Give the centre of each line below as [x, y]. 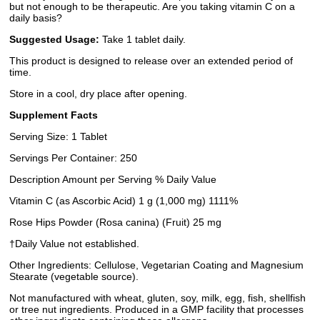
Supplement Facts [54, 115]
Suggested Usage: [54, 40]
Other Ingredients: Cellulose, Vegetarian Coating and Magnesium [156, 265]
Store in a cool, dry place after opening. [98, 94]
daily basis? [36, 18]
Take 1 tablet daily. [142, 40]
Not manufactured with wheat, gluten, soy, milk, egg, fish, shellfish [157, 298]
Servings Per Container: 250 [73, 158]
